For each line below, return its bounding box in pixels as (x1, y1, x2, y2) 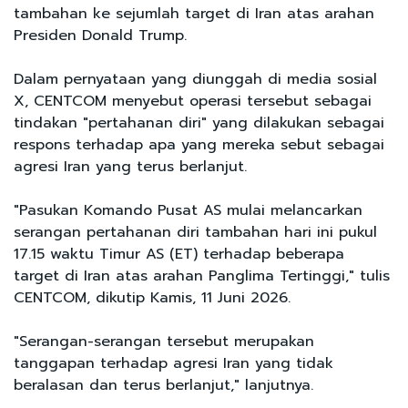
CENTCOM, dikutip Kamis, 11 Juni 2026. (14, 286, 291, 309)
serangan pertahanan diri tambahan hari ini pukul (14, 220, 377, 243)
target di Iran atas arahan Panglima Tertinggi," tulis (14, 264, 390, 287)
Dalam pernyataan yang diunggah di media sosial (14, 67, 377, 90)
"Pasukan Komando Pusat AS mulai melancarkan (14, 199, 362, 221)
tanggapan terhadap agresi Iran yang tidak (14, 352, 333, 374)
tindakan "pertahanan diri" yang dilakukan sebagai (14, 111, 384, 134)
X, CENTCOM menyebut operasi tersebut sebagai (14, 89, 372, 112)
